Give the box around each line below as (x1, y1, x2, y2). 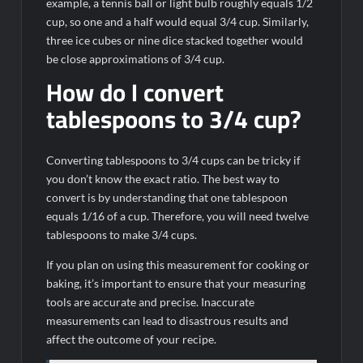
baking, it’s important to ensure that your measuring (46, 276, 306, 291)
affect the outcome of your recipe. (46, 332, 217, 347)
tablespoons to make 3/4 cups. (46, 228, 198, 242)
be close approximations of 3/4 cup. (46, 51, 225, 66)
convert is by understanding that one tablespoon (46, 190, 288, 205)
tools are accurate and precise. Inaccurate (46, 295, 255, 310)
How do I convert (46, 69, 224, 115)
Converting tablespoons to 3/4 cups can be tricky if (46, 153, 301, 168)
